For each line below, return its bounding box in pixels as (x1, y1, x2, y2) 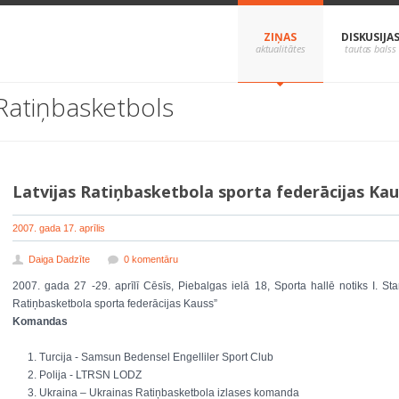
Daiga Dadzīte (28, 254, 90, 265)
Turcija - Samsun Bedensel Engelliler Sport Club (39, 351, 273, 363)
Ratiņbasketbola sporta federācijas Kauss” (12, 297, 217, 310)
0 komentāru (124, 254, 178, 265)
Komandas (12, 315, 68, 328)
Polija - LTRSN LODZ (39, 369, 142, 381)
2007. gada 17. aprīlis (12, 223, 105, 233)
